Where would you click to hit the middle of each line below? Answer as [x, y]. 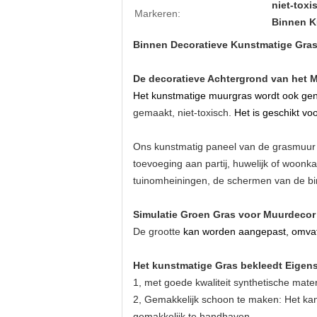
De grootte [158, 231]
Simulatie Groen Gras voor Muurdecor [224, 214]
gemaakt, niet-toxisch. [184, 113]
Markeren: [157, 13]
